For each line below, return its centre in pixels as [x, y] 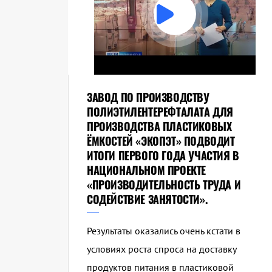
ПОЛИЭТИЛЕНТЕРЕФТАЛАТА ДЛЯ [160, 112]
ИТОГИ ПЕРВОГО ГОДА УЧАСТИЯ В [163, 156]
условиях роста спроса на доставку [161, 249]
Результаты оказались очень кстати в [164, 231]
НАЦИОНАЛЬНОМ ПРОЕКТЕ [147, 170]
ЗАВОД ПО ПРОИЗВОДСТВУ [148, 97]
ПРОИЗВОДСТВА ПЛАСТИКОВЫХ [159, 127]
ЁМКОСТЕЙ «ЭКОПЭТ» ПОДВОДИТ [161, 141]
